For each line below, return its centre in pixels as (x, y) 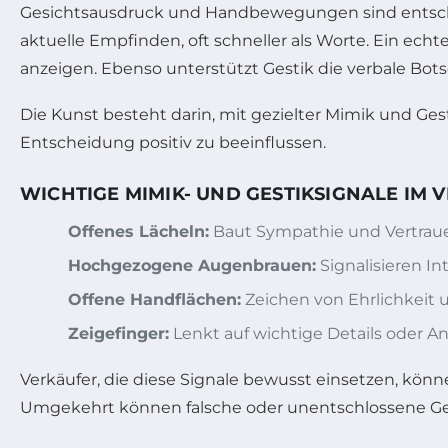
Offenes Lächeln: (138, 232)
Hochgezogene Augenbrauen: (192, 266)
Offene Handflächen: (154, 300)
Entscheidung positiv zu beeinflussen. (173, 143)
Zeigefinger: (118, 334)
